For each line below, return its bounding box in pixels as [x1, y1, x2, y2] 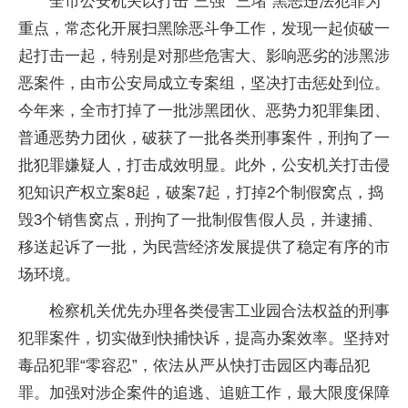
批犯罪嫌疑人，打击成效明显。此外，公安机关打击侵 [18, 156, 390, 174]
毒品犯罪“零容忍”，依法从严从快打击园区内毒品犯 [18, 356, 370, 374]
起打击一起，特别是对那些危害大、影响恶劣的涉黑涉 [18, 46, 390, 65]
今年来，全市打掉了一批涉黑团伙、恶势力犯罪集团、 [18, 101, 390, 119]
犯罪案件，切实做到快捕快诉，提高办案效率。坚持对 [18, 329, 390, 347]
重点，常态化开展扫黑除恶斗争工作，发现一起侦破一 [18, 19, 390, 37]
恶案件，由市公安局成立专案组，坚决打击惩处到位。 [18, 74, 390, 92]
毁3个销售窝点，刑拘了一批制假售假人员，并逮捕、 [18, 210, 382, 229]
